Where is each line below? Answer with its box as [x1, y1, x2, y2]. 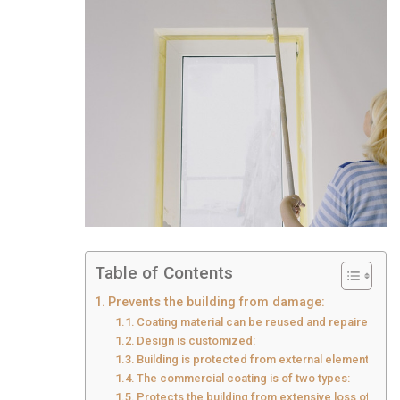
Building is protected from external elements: [137, 353, 379, 367]
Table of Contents [95, 262, 233, 284]
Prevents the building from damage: [107, 295, 325, 311]
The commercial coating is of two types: [137, 371, 351, 386]
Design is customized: [137, 334, 256, 348]
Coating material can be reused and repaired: [137, 315, 379, 329]
